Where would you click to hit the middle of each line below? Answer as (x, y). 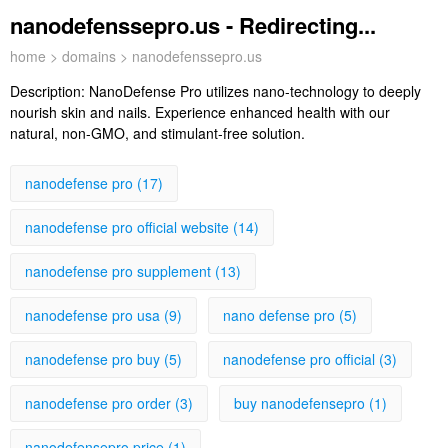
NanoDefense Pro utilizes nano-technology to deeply (255, 91)
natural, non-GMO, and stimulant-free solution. (157, 133)
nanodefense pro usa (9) (103, 315)
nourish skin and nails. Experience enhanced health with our (200, 112)
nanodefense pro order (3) (109, 403)
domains (89, 56)
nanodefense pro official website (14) (142, 227)
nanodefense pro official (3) (310, 359)
